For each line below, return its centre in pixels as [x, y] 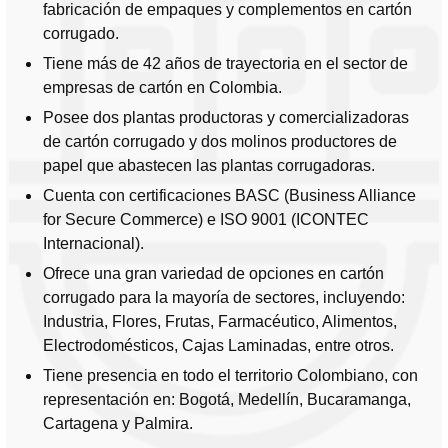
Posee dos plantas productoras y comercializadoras [226, 118]
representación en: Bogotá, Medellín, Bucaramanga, [227, 400]
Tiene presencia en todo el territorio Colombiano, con [230, 376]
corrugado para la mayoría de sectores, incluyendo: [224, 298]
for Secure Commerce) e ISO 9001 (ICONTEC [206, 220]
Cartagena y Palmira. [118, 424]
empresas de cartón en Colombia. [162, 88]
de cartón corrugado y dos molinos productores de [220, 142]
